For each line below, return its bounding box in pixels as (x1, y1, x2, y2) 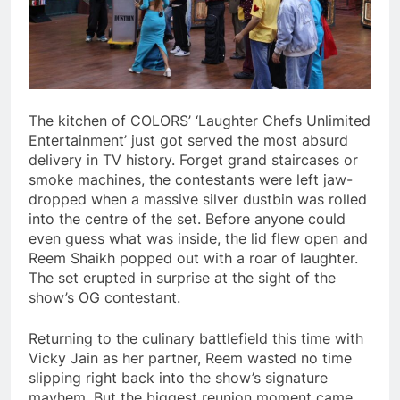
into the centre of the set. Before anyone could (29, 209, 346, 228)
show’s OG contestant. (29, 287, 185, 306)
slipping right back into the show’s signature (29, 368, 328, 387)
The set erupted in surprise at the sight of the (29, 268, 336, 287)
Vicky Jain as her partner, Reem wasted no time (29, 348, 352, 367)
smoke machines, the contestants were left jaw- (29, 170, 353, 188)
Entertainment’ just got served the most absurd (29, 130, 348, 149)
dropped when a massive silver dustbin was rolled (29, 189, 367, 208)
